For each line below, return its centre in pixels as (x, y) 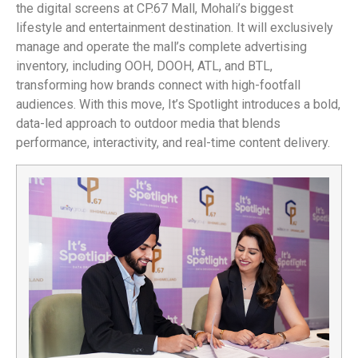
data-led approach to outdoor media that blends (148, 124)
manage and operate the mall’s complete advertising (161, 47)
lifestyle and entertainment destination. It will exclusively (175, 28)
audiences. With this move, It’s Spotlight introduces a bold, (178, 105)
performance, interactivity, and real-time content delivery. (173, 143)
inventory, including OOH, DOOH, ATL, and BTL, (144, 66)
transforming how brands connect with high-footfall (158, 86)
